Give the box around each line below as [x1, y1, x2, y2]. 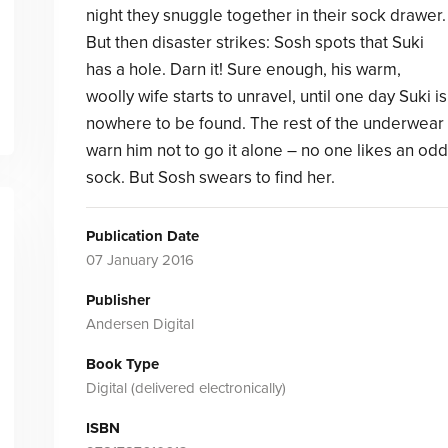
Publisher [85, 291, 150, 309]
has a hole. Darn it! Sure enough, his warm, [85, 59, 401, 80]
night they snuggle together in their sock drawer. [85, 5, 446, 26]
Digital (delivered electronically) [85, 379, 286, 397]
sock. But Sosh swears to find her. [85, 167, 335, 188]
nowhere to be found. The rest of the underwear [85, 113, 444, 134]
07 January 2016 [85, 251, 194, 269]
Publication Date [85, 227, 199, 245]
